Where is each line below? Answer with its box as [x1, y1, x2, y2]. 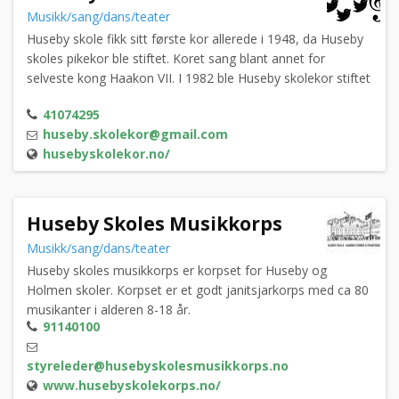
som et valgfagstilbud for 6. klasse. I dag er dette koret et [27, 89, 356, 107]
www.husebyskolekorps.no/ [43, 377, 221, 395]
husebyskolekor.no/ [43, 145, 170, 163]
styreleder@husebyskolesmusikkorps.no [27, 357, 289, 375]
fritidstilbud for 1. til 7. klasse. [27, 109, 192, 126]
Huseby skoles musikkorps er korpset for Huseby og [27, 262, 327, 280]
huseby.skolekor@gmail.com [43, 126, 228, 143]
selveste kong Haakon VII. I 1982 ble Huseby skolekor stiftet [27, 69, 370, 87]
